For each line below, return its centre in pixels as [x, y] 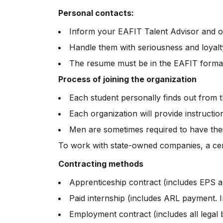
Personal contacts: [96, 13]
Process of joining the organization [127, 79]
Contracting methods [101, 164]
